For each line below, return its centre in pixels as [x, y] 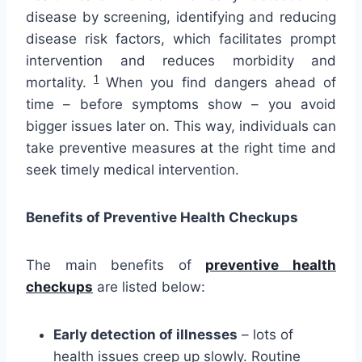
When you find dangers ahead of [218, 83]
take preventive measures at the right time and [181, 148]
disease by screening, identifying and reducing [181, 17]
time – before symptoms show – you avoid [181, 105]
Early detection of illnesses [145, 335]
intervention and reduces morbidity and [181, 61]
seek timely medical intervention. [135, 170]
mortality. [60, 83]
